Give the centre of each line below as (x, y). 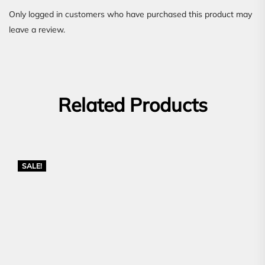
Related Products (132, 104)
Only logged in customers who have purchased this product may (130, 14)
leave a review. (37, 29)
